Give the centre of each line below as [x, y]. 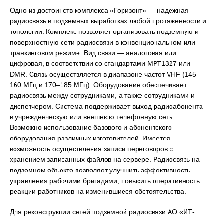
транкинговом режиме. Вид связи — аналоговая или [93, 53]
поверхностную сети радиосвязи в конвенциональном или [102, 42]
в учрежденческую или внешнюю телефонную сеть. [92, 117]
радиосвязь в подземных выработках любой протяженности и [108, 21]
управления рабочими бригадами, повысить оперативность [105, 181]
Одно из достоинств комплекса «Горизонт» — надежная [99, 10]
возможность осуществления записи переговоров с [91, 149]
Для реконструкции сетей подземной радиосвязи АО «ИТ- [102, 212]
